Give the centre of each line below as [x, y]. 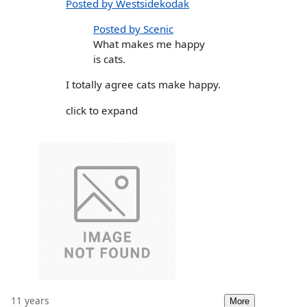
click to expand [102, 110]
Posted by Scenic [133, 29]
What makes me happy [149, 44]
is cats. [109, 59]
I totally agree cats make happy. [143, 85]
